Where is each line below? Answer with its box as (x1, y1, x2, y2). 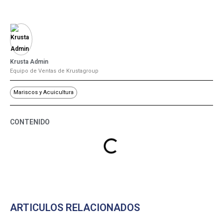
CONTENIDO (10, 117, 50, 126)
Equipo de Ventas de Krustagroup (10, 67, 99, 74)
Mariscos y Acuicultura (13, 89, 74, 96)
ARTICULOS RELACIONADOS (10, 201, 140, 214)
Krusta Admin (10, 58, 48, 65)
